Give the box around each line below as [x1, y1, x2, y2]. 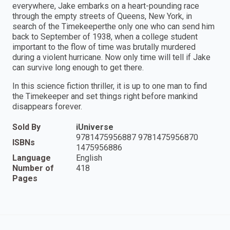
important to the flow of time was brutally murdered [12, 42, 196, 52]
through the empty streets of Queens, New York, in [12, 11, 192, 22]
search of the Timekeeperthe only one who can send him [12, 22, 215, 32]
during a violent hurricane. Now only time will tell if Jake [12, 52, 210, 63]
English [76, 153, 102, 163]
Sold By [12, 122, 41, 132]
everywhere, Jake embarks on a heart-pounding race [12, 1, 199, 11]
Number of [12, 163, 54, 174]
